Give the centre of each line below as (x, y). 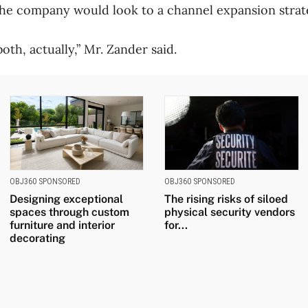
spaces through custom (69, 212)
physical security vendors (230, 212)
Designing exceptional (66, 199)
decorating (37, 239)
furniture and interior (62, 225)
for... (176, 225)
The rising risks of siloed (226, 199)
